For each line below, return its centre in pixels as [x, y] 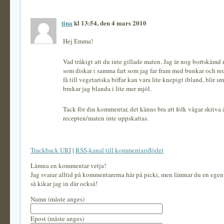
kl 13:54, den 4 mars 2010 [109, 23]
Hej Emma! [78, 41]
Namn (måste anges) [57, 199]
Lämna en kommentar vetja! [68, 165]
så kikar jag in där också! [64, 183]
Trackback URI [51, 150]
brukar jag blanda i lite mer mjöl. [107, 88]
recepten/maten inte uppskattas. [106, 118]
